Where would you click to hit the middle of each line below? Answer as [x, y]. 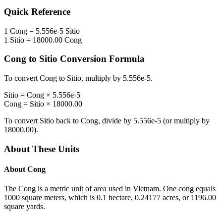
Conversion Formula [101, 59]
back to [67, 121]
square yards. [25, 207]
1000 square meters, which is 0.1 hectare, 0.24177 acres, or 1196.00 [110, 198]
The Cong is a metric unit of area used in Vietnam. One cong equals [110, 189]
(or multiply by [185, 121]
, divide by [116, 121]
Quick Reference [37, 12]
